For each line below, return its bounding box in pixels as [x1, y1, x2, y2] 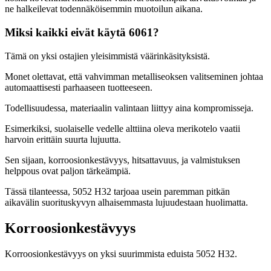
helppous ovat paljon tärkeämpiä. [5, 165, 131, 176]
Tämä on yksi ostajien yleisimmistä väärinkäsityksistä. [5, 50, 210, 61]
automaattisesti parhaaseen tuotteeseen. [5, 82, 152, 93]
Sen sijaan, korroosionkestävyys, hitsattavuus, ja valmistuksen [5, 154, 240, 165]
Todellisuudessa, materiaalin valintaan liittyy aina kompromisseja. [5, 102, 253, 113]
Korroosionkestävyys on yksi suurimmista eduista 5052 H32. [5, 248, 237, 259]
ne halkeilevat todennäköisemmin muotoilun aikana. [5, 4, 203, 15]
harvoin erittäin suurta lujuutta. [5, 134, 121, 145]
